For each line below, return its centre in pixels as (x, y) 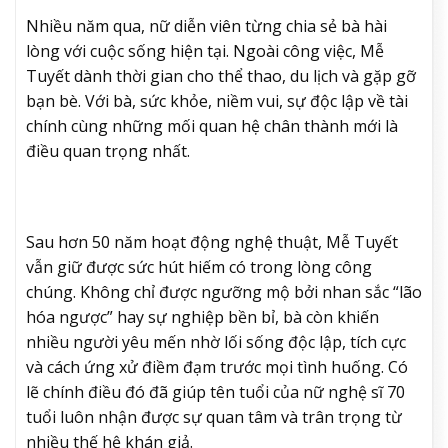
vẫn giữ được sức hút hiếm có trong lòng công (199, 267)
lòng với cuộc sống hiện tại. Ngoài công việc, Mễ (205, 50)
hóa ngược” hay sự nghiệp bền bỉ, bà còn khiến (202, 317)
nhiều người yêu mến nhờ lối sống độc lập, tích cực (216, 342)
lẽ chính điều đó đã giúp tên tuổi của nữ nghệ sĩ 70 (215, 392)
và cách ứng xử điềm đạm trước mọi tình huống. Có (217, 367)
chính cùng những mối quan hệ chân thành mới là (212, 125)
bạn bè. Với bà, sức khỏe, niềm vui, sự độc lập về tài (217, 100)
